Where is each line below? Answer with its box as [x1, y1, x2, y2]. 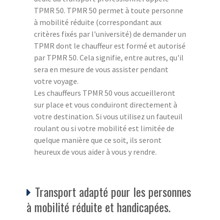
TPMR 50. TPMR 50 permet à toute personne [34, 5, 183, 15]
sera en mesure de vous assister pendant [34, 64, 168, 74]
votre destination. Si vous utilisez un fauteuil [34, 111, 183, 121]
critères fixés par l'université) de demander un [34, 28, 186, 39]
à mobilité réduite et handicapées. [27, 197, 170, 216]
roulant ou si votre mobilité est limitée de [34, 123, 174, 133]
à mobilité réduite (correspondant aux [34, 17, 162, 27]
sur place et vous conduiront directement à [34, 99, 177, 110]
